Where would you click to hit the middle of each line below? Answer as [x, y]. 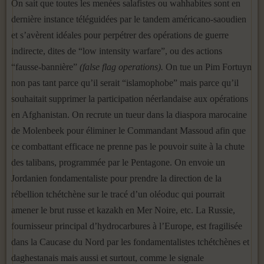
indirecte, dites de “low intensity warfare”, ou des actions [117, 51]
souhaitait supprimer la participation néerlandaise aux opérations [130, 99]
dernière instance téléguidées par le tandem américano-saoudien [129, 19]
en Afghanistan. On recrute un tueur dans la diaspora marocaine [129, 115]
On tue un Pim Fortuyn [207, 67]
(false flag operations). [121, 67]
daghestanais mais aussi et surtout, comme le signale [108, 258]
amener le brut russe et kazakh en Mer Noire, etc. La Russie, [123, 210]
